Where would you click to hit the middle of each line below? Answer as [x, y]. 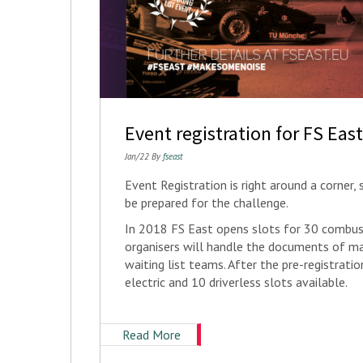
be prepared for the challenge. [208, 203]
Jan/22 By [144, 156]
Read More [152, 335]
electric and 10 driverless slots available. [236, 282]
